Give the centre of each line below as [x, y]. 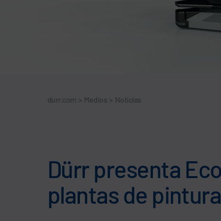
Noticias [128, 99]
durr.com [62, 99]
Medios [96, 99]
